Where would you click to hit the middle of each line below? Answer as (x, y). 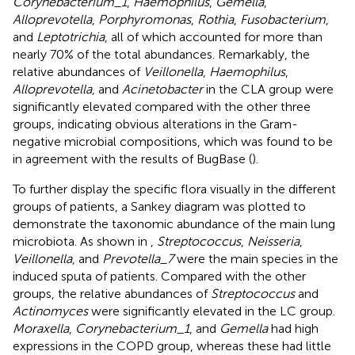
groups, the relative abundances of (112, 293)
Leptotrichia (71, 36)
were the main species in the (256, 258)
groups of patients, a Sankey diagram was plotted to (159, 206)
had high (293, 328)
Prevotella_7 (138, 258)
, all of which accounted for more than (214, 36)
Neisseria (273, 241)
